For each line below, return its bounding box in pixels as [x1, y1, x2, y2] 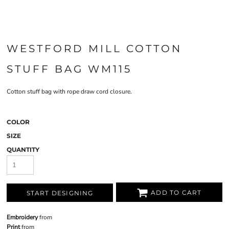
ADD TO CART [151, 189, 202, 197]
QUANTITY [7, 146, 39, 153]
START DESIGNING [26, 189, 94, 197]
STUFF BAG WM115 [7, 63, 132, 75]
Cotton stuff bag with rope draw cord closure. [7, 87, 132, 96]
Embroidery [7, 213, 38, 221]
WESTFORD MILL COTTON [7, 42, 182, 55]
